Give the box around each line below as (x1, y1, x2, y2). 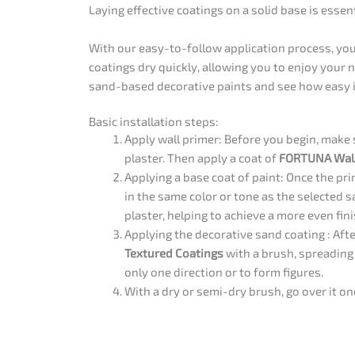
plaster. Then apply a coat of (124, 151, 279, 166)
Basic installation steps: (89, 114, 219, 129)
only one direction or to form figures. (124, 265, 323, 280)
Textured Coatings (124, 246, 223, 261)
